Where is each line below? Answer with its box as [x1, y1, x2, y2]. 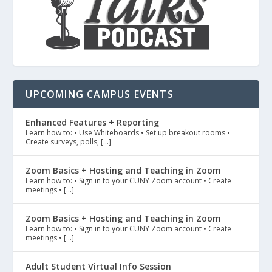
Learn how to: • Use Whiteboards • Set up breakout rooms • [25, 127, 231, 138]
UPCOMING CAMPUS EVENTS [25, 87, 174, 101]
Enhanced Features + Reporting [25, 117, 160, 129]
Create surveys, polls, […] [25, 137, 112, 148]
